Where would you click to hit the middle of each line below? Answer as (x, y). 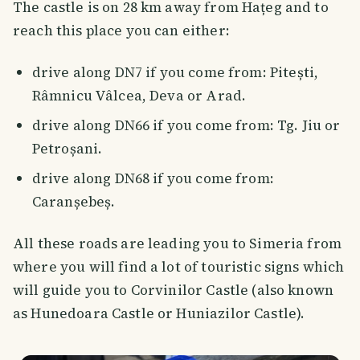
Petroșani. (67, 149)
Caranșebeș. (74, 201)
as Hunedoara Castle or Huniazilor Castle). (159, 313)
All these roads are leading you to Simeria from (178, 243)
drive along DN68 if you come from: (153, 178)
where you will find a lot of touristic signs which (179, 266)
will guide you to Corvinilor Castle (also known (174, 290)
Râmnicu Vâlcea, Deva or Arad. (139, 96)
